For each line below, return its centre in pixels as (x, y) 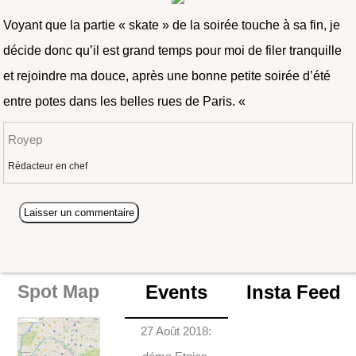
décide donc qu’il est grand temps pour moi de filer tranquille (173, 50)
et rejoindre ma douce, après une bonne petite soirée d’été (167, 75)
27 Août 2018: (176, 331)
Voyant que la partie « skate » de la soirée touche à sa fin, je (172, 25)
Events (176, 292)
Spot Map (59, 292)
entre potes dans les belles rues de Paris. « (126, 101)
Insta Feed (294, 292)
